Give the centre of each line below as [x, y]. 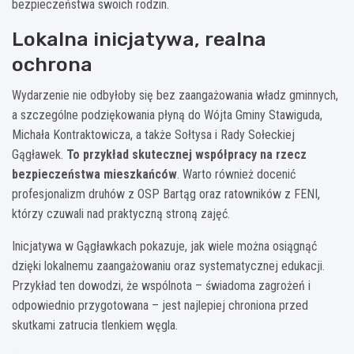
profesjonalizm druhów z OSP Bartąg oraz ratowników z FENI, [166, 194]
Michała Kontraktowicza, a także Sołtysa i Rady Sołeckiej [153, 134]
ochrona [52, 64]
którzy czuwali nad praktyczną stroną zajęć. [121, 213]
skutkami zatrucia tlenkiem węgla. [95, 325]
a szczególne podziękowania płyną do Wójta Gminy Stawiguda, [167, 115]
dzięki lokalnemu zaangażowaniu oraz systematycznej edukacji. [168, 265]
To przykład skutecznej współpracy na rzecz [186, 154]
